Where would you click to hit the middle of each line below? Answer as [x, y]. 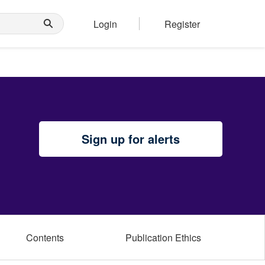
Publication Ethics [163, 237]
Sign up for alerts [131, 139]
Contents [45, 237]
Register [182, 24]
